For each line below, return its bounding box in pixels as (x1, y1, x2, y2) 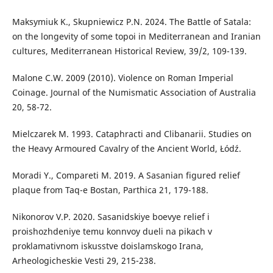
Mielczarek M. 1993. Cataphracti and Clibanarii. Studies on (12, 127, 252, 140)
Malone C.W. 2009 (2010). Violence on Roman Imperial (12, 71, 233, 83)
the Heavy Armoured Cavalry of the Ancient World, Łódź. (12, 142, 241, 154)
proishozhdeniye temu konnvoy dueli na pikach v (12, 225, 212, 237)
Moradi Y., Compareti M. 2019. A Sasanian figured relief (12, 169, 240, 181)
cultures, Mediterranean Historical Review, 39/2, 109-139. (12, 44, 247, 57)
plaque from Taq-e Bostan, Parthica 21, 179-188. (12, 183, 208, 196)
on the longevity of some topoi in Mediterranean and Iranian (12, 30, 261, 42)
